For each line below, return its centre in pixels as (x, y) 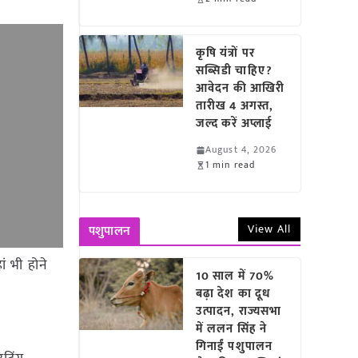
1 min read (231, 165)
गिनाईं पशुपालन (234, 346)
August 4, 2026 (241, 149)
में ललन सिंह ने (232, 329)
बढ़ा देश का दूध (234, 294)
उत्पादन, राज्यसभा (239, 311)
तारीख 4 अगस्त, (235, 106)
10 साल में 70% (235, 276)
